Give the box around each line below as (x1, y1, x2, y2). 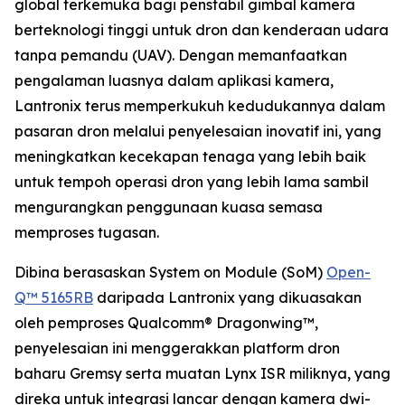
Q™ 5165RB (14, 288, 93, 306)
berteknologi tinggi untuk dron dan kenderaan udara (14, 21, 389, 39)
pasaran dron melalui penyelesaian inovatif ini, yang (14, 122, 381, 140)
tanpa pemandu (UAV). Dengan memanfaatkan (14, 46, 347, 64)
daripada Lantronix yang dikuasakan (93, 288, 362, 306)
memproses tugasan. (14, 223, 159, 241)
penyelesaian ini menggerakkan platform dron (14, 339, 340, 357)
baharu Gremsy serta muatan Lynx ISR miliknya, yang (14, 364, 391, 382)
